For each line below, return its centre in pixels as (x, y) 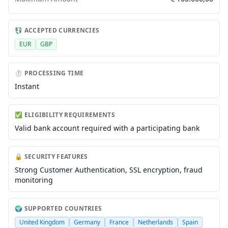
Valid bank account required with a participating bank (107, 128)
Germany (87, 222)
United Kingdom (42, 222)
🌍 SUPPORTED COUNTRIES (59, 208)
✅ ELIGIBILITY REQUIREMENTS (65, 115)
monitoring (34, 180)
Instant (27, 86)
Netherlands (155, 222)
